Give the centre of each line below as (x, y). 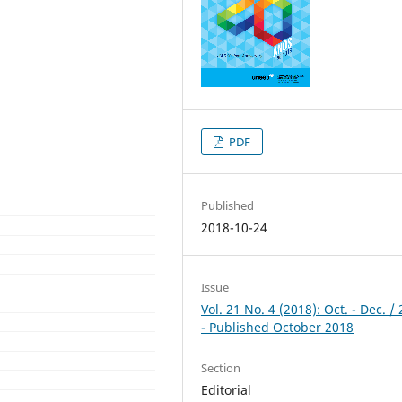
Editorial (227, 389)
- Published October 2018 (278, 327)
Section (221, 367)
